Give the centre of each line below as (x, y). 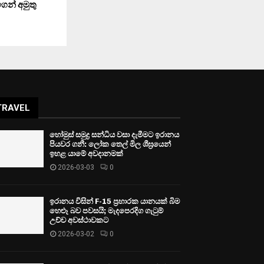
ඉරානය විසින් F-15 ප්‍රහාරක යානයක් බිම (115, 201)
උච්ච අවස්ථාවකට (79, 220)
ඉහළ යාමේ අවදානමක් (87, 153)
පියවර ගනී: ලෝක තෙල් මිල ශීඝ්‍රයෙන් (110, 144)
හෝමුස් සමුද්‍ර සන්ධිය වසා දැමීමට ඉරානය (115, 134)
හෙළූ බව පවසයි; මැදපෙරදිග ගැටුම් (107, 210)
